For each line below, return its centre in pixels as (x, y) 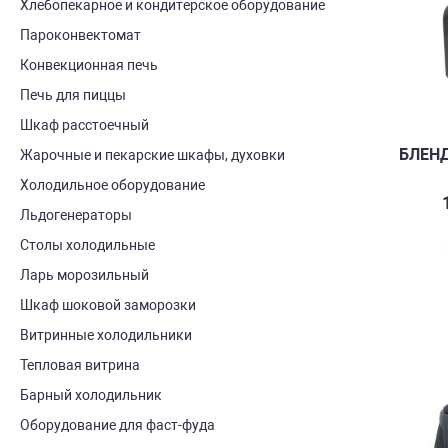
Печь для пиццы (73, 95)
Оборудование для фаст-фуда (117, 425)
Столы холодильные (87, 245)
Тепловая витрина (80, 365)
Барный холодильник (91, 395)
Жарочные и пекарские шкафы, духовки (152, 155)
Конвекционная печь (89, 65)
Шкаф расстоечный (84, 125)
